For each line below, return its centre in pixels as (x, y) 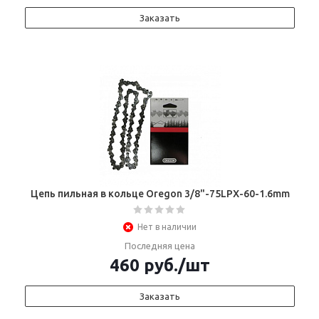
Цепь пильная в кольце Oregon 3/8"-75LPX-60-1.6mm (160, 194)
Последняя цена (160, 246)
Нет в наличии (167, 227)
